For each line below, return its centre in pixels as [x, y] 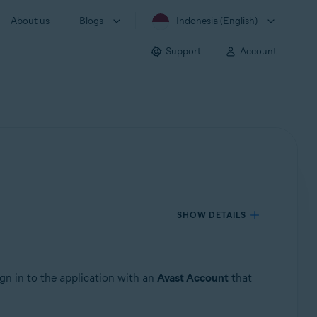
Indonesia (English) [217, 21]
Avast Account [192, 278]
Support [183, 51]
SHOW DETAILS [212, 215]
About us [30, 21]
